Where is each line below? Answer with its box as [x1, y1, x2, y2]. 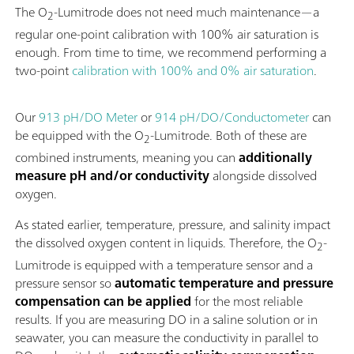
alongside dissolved [209, 164, 317, 186]
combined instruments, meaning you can [15, 145, 239, 168]
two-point [15, 58, 72, 81]
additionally [239, 145, 312, 168]
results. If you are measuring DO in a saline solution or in [15, 308, 318, 331]
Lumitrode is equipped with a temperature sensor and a [15, 254, 313, 277]
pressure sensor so [15, 272, 115, 295]
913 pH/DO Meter [39, 105, 137, 128]
